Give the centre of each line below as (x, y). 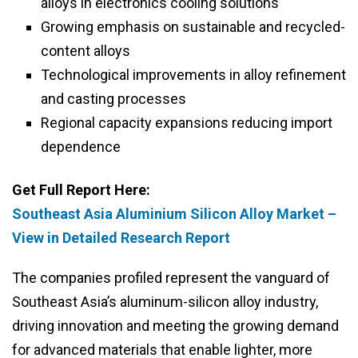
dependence (81, 147)
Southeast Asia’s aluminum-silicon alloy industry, (165, 302)
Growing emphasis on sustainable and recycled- (193, 27)
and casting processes (113, 99)
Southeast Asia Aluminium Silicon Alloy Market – (174, 214)
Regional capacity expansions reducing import (187, 123)
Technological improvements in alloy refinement (193, 75)
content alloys (86, 51)
